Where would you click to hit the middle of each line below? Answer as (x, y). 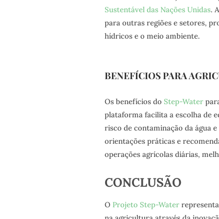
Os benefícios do (134, 101)
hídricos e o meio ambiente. (152, 36)
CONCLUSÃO (143, 183)
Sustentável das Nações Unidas (157, 10)
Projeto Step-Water (146, 204)
